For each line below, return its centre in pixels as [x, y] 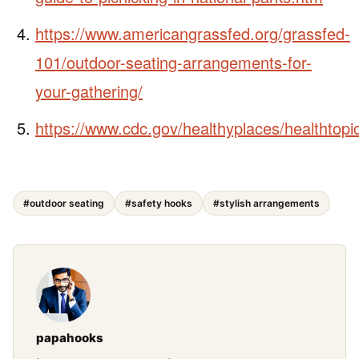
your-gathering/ [89, 91]
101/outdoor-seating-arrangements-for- [173, 62]
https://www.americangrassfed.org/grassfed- [193, 33]
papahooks [70, 337]
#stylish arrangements [266, 203]
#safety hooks [159, 203]
